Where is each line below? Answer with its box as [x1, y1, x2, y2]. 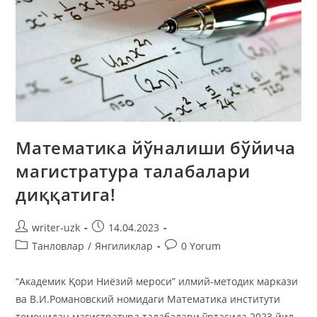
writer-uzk [32, 221, 81, 235]
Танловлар [32, 239, 85, 253]
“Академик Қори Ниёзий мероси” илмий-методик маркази [16, 275, 299, 289]
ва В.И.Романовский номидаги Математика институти [16, 292, 281, 306]
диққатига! [16, 183, 116, 207]
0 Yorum [181, 239, 221, 253]
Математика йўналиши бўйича [16, 136, 296, 160]
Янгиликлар [95, 239, 154, 253]
